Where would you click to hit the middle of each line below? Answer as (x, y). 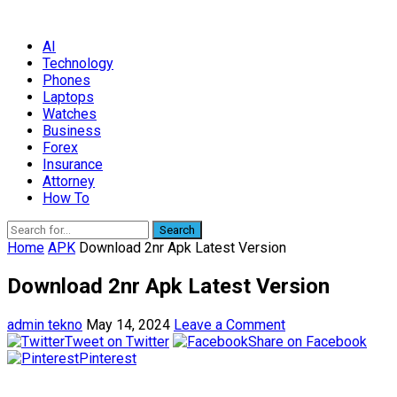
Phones (66, 80)
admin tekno (45, 324)
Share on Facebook (307, 341)
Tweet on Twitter (117, 341)
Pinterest (108, 358)
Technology (78, 63)
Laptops (68, 97)
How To (66, 198)
